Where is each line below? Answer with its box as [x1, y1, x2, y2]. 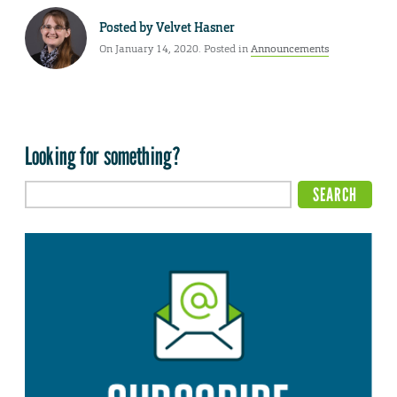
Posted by [99, 19, 156, 35]
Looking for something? [25, 141, 182, 172]
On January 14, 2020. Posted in [99, 41, 251, 56]
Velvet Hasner [156, 19, 235, 35]
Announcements [251, 41, 329, 56]
